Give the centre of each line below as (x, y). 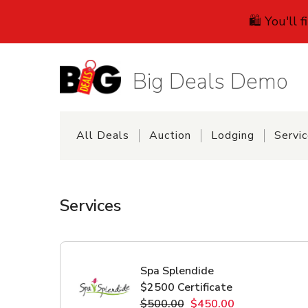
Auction (170, 136)
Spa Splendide (177, 271)
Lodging (232, 136)
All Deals (102, 136)
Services (90, 205)
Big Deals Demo (210, 82)
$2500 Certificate (186, 287)
